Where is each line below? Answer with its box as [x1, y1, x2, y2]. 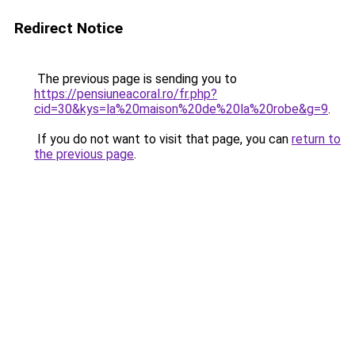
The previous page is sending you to [34, 71, 237, 86]
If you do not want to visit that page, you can [34, 132, 292, 147]
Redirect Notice [14, 19, 123, 37]
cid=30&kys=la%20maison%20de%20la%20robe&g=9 [34, 101, 328, 116]
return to [292, 132, 341, 147]
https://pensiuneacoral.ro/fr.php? [34, 86, 217, 101]
